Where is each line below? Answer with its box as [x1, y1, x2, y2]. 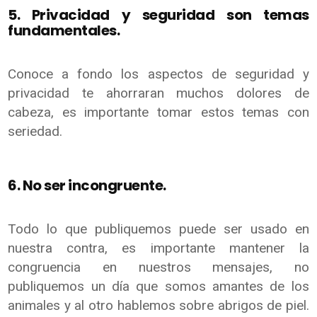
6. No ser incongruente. [8, 175, 169, 195]
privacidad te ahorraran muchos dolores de [8, 84, 309, 101]
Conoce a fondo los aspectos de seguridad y [8, 65, 309, 82]
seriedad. [8, 122, 63, 139]
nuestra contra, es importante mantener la [8, 239, 309, 256]
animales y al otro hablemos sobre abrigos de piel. [8, 296, 309, 313]
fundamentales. [8, 20, 122, 40]
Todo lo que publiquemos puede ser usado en [8, 220, 309, 237]
